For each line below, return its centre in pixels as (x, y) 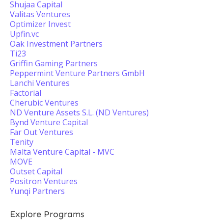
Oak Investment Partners (56, 44)
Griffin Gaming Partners (54, 63)
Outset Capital (36, 171)
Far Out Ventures (41, 132)
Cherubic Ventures (44, 103)
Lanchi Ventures (40, 83)
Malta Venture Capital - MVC (62, 152)
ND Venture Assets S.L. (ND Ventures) (79, 112)
